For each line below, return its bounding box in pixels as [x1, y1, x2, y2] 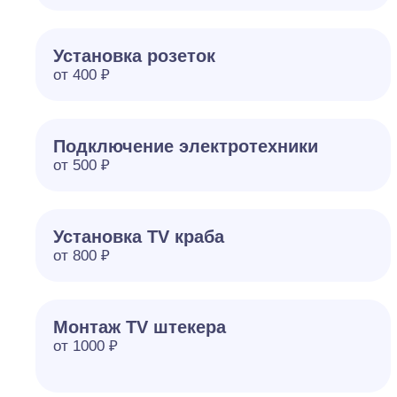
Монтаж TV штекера [53, 317, 226, 337]
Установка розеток [53, 46, 215, 66]
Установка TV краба [53, 227, 224, 246]
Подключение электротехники [53, 136, 318, 156]
